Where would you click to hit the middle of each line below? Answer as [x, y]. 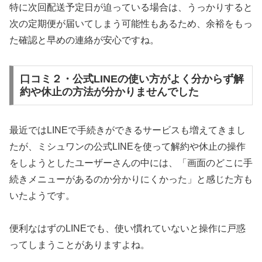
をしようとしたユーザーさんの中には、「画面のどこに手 [131, 163]
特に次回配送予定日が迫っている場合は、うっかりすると [131, 8]
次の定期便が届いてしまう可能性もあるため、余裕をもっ [131, 24]
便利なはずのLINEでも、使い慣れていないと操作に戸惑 [127, 229]
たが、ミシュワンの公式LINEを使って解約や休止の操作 [127, 146]
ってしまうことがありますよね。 [80, 245]
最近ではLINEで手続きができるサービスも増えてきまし [127, 130]
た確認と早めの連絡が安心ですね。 [84, 40]
